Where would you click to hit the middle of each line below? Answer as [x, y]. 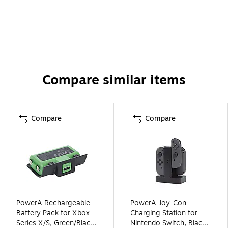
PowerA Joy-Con [158, 203]
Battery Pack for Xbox [53, 213]
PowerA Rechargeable [53, 203]
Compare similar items [114, 80]
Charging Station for [164, 213]
